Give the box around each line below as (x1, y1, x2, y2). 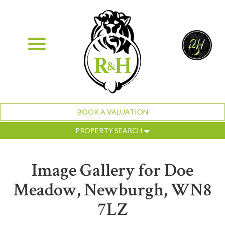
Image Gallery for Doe (32, 159, 193, 183)
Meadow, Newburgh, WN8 (13, 178, 212, 202)
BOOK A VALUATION (77, 107, 148, 117)
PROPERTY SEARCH (75, 126, 144, 135)
